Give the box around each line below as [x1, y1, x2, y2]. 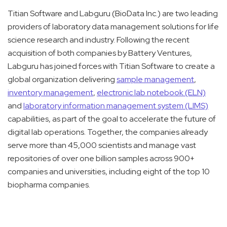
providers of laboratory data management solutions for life [8, 21, 219, 32]
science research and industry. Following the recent [8, 34, 190, 46]
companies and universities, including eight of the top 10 [8, 166, 210, 177]
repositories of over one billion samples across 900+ [8, 153, 195, 164]
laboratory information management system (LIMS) [23, 100, 208, 111]
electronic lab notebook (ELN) [97, 87, 206, 98]
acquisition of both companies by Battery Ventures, [8, 48, 192, 59]
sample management [117, 74, 194, 85]
